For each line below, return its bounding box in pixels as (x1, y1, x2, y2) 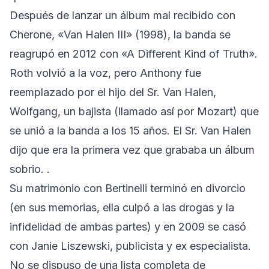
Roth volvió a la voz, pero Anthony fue (10, 66, 201, 79)
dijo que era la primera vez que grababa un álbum (10, 143, 255, 156)
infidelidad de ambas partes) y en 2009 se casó (10, 220, 246, 233)
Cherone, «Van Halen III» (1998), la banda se (10, 28, 231, 41)
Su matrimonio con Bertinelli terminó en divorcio (10, 181, 246, 195)
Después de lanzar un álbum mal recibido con (10, 8, 235, 22)
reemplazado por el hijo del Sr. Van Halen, (10, 85, 216, 98)
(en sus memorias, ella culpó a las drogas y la (10, 201, 234, 214)
